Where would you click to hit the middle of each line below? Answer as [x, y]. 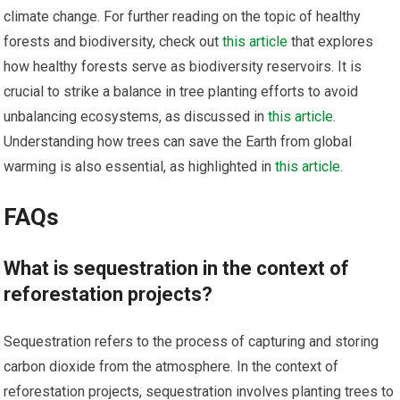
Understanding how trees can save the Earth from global [178, 141]
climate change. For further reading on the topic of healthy [183, 16]
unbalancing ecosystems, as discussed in [136, 116]
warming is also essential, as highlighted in [140, 166]
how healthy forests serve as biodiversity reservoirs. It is [183, 66]
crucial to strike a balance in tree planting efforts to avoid [181, 91]
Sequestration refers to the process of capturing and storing [192, 341]
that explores [331, 41]
